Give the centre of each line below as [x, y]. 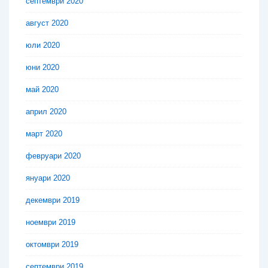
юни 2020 [42, 68]
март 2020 [44, 134]
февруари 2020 [53, 156]
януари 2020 [48, 178]
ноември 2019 [51, 223]
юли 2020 [43, 45]
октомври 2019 [52, 245]
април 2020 [46, 112]
